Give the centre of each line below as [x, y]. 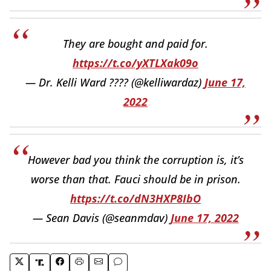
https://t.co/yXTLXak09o [135, 63]
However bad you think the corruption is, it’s [135, 159]
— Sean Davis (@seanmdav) [101, 217]
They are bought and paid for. [135, 43]
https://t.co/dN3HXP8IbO [135, 198]
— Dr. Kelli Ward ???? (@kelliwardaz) [115, 82]
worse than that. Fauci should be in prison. [135, 179]
